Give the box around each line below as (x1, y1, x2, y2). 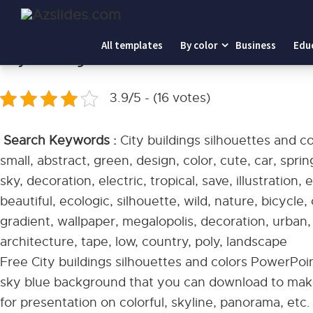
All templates (101, 38, 163, 52)
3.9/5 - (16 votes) (110, 90, 210, 105)
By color (180, 38, 218, 52)
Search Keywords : (3, 133, 117, 148)
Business (235, 38, 276, 52)
